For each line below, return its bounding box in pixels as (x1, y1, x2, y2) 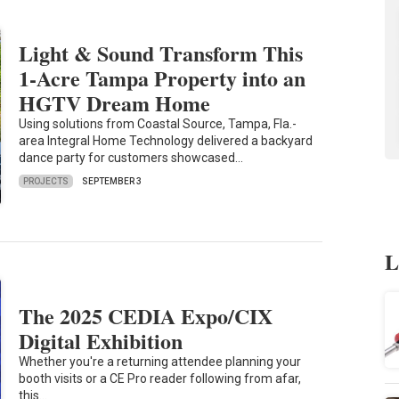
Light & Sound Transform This (19, 37, 304, 69)
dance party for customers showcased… (19, 151, 244, 166)
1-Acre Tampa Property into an (19, 62, 306, 94)
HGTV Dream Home (19, 87, 211, 119)
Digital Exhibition (19, 325, 183, 357)
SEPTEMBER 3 (82, 176, 142, 187)
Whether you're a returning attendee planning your (19, 354, 302, 370)
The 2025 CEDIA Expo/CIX (19, 300, 273, 332)
